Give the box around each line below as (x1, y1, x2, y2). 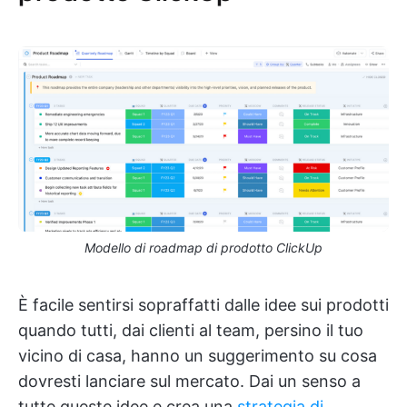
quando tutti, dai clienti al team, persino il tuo (18, 320, 363, 340)
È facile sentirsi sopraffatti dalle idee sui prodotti (18, 294, 389, 314)
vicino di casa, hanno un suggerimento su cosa (18, 345, 377, 365)
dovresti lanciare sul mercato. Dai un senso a (18, 371, 361, 391)
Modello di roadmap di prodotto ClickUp (84, 239, 323, 255)
